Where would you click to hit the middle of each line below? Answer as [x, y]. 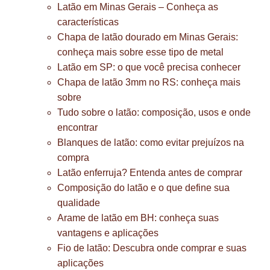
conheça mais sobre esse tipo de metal [140, 52]
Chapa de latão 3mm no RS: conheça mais [149, 82]
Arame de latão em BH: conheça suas [138, 218]
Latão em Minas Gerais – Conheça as [138, 7]
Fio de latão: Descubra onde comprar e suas [152, 248]
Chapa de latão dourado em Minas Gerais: [148, 37]
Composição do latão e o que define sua [143, 188]
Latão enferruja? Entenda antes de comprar [150, 173]
